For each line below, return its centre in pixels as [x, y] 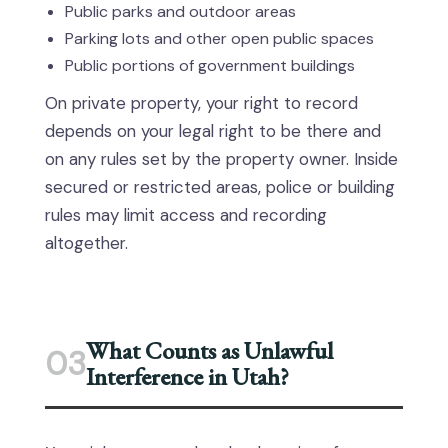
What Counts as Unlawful [209, 351]
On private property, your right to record [201, 103]
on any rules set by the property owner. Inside [221, 159]
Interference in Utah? [187, 377]
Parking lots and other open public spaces [219, 39]
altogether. [86, 243]
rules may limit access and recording [186, 215]
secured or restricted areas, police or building [220, 187]
